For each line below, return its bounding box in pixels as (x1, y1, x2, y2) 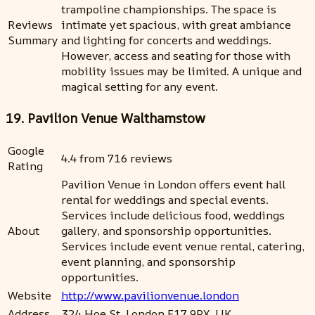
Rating (8, 158, 43, 174)
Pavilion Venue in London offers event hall (61, 176, 285, 193)
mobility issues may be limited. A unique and (61, 63, 302, 79)
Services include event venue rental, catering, (61, 238, 304, 255)
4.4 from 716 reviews (61, 150, 172, 167)
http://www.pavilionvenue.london (61, 288, 239, 304)
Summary (8, 32, 58, 48)
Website (8, 288, 51, 304)
